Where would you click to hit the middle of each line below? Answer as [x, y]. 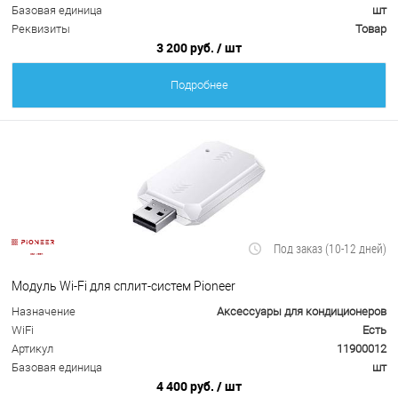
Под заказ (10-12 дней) [330, 249]
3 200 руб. [187, 48]
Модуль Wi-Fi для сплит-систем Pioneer [123, 286]
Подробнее [199, 85]
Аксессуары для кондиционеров [302, 312]
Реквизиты [41, 29]
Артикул [32, 349]
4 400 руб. [187, 386]
